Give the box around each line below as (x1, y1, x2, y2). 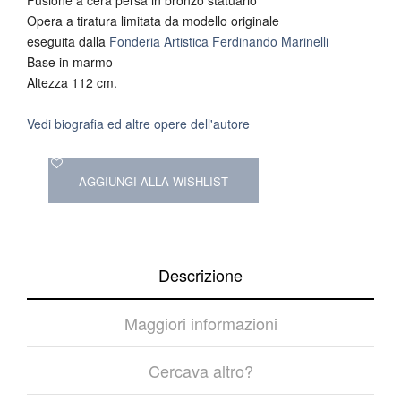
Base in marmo (27, 52, 113, 71)
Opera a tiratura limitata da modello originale (27, 11, 279, 30)
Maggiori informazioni (124, 311, 277, 335)
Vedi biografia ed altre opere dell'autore (27, 114, 250, 132)
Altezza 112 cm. (27, 73, 117, 91)
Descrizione (158, 262, 243, 286)
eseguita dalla (27, 31, 109, 50)
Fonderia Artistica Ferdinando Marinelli (109, 31, 328, 50)
